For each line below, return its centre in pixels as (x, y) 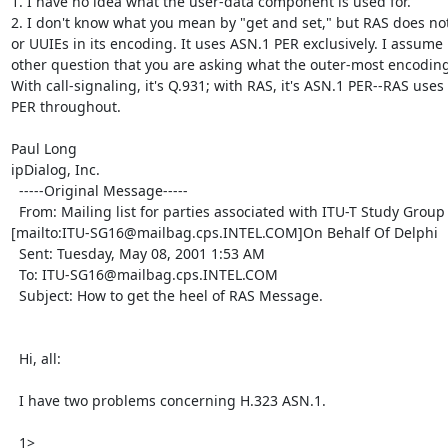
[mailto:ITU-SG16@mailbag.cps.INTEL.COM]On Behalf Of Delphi (224, 232)
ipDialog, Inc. (55, 169)
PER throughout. (65, 106)
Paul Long (43, 148)
